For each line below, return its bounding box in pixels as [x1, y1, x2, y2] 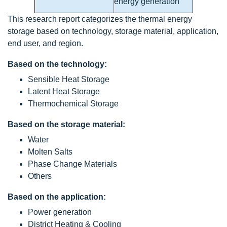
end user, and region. [8, 39, 83, 48]
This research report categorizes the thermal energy [8, 14, 192, 23]
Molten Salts [28, 147, 72, 156]
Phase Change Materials [28, 159, 117, 168]
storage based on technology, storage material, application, [8, 26, 218, 35]
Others [28, 171, 52, 180]
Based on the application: [8, 192, 106, 201]
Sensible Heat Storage [28, 74, 109, 84]
